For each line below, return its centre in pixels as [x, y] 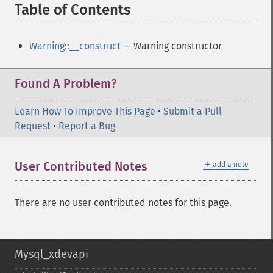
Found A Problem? [66, 83]
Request [33, 126]
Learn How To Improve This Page [85, 111]
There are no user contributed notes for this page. [123, 203]
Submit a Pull [193, 111]
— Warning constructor [171, 46]
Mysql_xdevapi [51, 254]
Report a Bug [87, 126]
